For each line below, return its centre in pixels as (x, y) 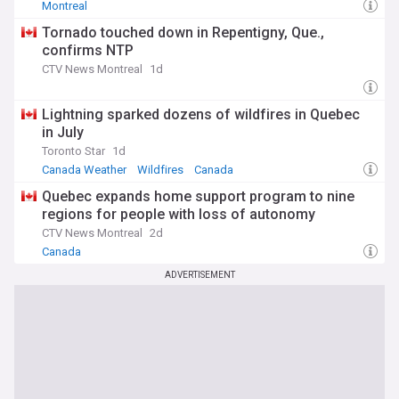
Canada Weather (84, 170)
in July (63, 132)
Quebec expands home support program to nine (198, 196)
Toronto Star (73, 151)
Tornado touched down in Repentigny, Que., (183, 33)
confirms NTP (88, 50)
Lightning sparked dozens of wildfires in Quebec (201, 114)
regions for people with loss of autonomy (179, 214)
